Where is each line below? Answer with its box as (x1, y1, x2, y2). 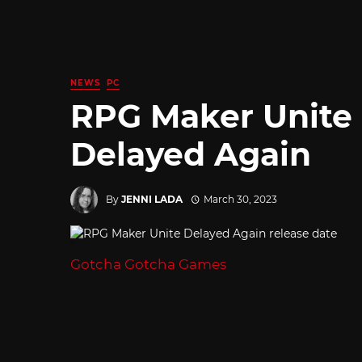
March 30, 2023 (203, 192, 277, 205)
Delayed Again (70, 134, 311, 174)
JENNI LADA (121, 192, 183, 205)
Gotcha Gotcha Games (70, 256, 226, 273)
